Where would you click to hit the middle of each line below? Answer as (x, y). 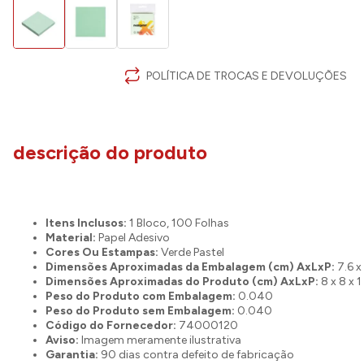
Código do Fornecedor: (112, 325)
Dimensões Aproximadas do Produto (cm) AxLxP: (183, 282)
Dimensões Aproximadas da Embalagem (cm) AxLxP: (191, 267)
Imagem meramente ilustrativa (161, 340)
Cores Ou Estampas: (103, 252)
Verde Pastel (193, 252)
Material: (72, 238)
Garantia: (73, 355)
